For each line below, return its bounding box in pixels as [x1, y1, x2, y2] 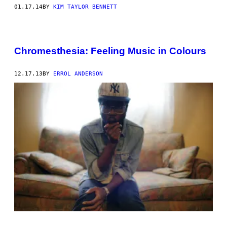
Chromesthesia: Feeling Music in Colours [14, 45, 206, 56]
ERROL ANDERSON [53, 70, 103, 77]
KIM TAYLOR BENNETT [53, 4, 117, 11]
